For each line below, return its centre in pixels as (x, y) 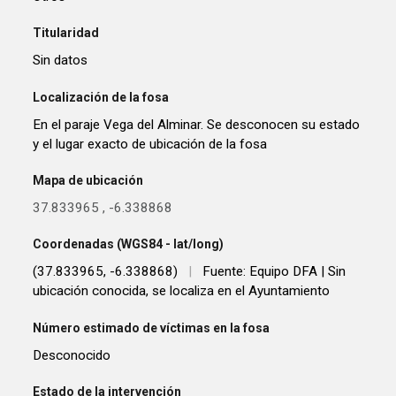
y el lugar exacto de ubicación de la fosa (150, 144)
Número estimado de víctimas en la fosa (152, 327)
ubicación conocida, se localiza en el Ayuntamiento (182, 291)
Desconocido (72, 355)
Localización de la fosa (101, 97)
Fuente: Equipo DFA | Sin (274, 272)
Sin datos (61, 61)
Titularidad (66, 33)
